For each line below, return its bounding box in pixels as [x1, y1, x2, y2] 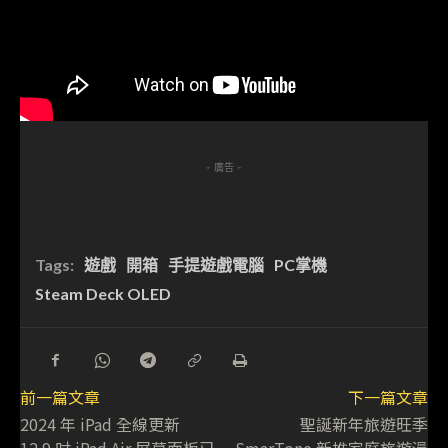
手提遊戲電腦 [168, 255, 264, 275]
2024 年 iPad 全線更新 [20, 412, 196, 437]
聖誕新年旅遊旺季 [299, 412, 428, 437]
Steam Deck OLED [35, 284, 171, 304]
